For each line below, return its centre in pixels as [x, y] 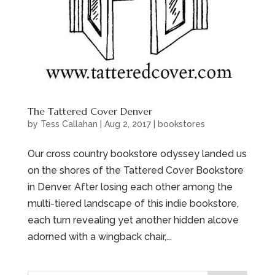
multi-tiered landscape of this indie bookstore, [133, 203]
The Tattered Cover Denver [90, 111]
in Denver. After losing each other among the [130, 187]
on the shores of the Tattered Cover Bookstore [135, 170]
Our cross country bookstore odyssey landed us [137, 153]
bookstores [181, 124]
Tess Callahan [69, 124]
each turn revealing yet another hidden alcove [133, 220]
